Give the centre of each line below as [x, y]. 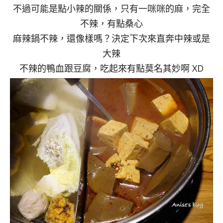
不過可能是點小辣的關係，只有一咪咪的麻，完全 [111, 8]
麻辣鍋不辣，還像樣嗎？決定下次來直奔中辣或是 [111, 38]
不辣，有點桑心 [111, 23]
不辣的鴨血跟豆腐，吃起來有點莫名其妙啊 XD [111, 68]
